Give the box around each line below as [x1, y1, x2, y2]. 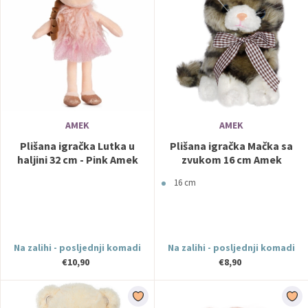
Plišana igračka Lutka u [20, 139, 135, 153]
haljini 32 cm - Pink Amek [16, 153, 138, 166]
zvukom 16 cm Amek [181, 153, 282, 166]
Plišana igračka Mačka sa [170, 139, 293, 153]
